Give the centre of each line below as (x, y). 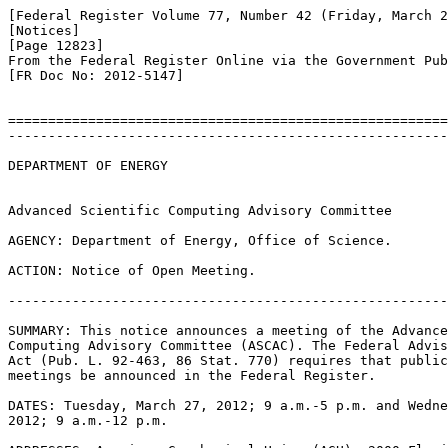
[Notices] (44, 30)
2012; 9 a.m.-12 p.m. (88, 420)
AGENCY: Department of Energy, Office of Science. (200, 240)
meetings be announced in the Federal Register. (192, 375)
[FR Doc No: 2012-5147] (96, 75)
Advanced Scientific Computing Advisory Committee (200, 210)
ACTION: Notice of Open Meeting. (132, 270)
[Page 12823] (56, 45)
